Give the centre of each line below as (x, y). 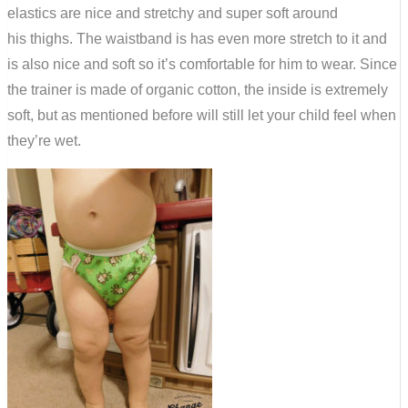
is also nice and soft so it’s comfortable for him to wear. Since (202, 65)
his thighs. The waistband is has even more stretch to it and (197, 39)
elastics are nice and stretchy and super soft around (173, 14)
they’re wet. (44, 141)
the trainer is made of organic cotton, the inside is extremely (198, 90)
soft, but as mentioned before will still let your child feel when (202, 116)
